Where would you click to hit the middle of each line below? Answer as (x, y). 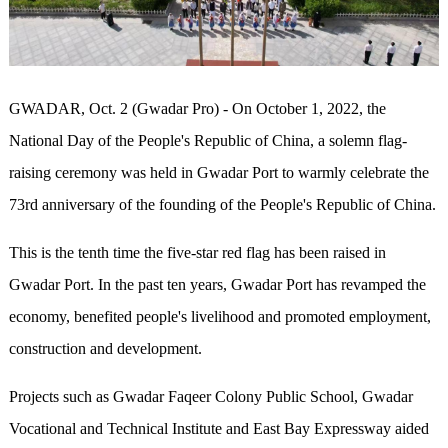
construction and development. (105, 348)
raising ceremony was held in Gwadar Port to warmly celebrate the (218, 172)
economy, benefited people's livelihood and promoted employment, (219, 316)
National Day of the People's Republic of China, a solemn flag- (207, 140)
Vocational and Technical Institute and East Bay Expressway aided (218, 428)
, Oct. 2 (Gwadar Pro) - (156, 108)
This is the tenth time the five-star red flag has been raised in (197, 252)
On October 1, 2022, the (308, 108)
